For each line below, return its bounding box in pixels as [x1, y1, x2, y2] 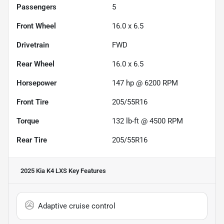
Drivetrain [16, 40, 49, 49]
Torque [16, 116, 39, 125]
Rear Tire [16, 135, 47, 144]
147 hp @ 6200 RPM [112, 78, 178, 87]
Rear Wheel [16, 59, 54, 68]
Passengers [16, 2, 56, 11]
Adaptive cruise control [38, 201, 115, 210]
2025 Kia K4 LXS [20, 166, 67, 174]
